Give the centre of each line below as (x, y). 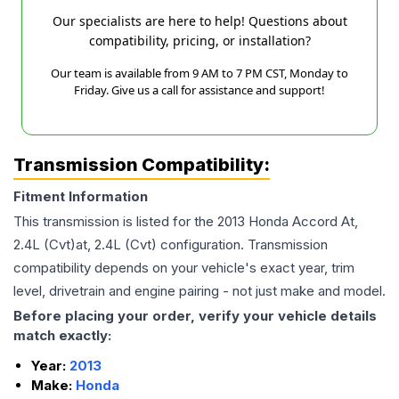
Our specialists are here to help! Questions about (199, 21)
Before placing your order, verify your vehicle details (195, 316)
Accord (315, 222)
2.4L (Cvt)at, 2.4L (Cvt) (85, 245)
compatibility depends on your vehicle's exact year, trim (184, 268)
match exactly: (62, 336)
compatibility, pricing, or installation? (199, 41)
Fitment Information (81, 197)
